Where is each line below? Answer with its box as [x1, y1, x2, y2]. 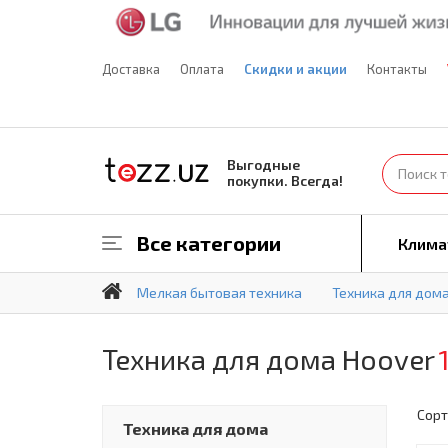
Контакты [367, 60, 427, 77]
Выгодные [227, 155, 300, 173]
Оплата [180, 60, 224, 77]
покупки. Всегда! [227, 171, 343, 189]
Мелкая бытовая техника [137, 283, 302, 301]
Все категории [137, 230, 281, 255]
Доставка [102, 60, 160, 77]
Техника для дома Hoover [102, 341, 435, 376]
